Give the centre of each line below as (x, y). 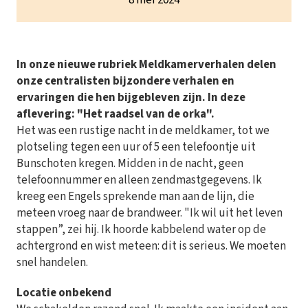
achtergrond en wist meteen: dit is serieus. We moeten (151, 246)
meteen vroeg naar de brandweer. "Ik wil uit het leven (150, 213)
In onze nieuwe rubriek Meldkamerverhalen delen (146, 65)
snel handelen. (52, 263)
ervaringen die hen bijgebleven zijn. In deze (131, 98)
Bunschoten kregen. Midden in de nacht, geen (130, 164)
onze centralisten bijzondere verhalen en (125, 81)
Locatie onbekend (64, 293)
